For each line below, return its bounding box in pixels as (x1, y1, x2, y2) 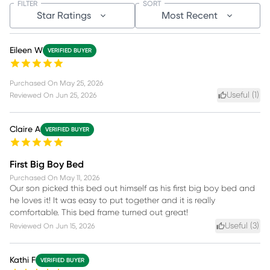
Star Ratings (37, 10, 91, 20)
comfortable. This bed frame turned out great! (10, 208, 188, 217)
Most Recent (161, 10, 218, 20)
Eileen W (10, 46, 43, 55)
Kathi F (10, 256, 36, 265)
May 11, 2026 (60, 174, 99, 181)
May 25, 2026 (60, 79, 103, 87)
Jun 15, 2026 (55, 222, 95, 230)
